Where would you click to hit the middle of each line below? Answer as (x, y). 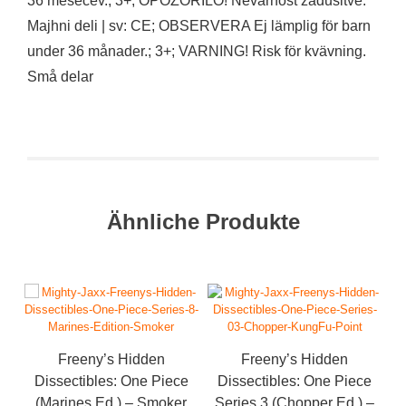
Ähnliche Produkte (203, 221)
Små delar (60, 76)
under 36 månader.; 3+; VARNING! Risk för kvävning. (197, 51)
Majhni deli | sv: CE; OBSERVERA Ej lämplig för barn (199, 25)
